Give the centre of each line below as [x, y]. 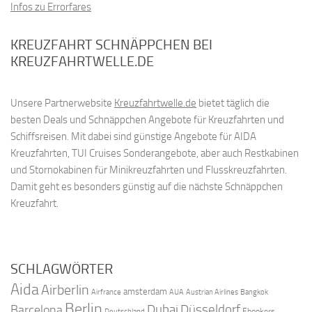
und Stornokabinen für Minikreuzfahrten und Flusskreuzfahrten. [149, 170]
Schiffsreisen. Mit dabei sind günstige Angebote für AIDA [133, 137]
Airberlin [65, 290]
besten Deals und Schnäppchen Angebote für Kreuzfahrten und [147, 120]
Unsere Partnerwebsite [62, 103]
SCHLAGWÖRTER [62, 269]
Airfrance [106, 292]
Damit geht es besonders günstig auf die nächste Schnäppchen [147, 187]
